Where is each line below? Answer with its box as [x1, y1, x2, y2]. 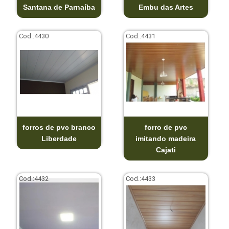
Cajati [155, 145, 176, 154]
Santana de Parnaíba [22, 3, 95, 11]
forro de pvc [144, 123, 187, 131]
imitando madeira [135, 134, 196, 143]
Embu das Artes [138, 3, 193, 11]
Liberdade [41, 134, 77, 143]
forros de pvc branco [22, 123, 96, 131]
